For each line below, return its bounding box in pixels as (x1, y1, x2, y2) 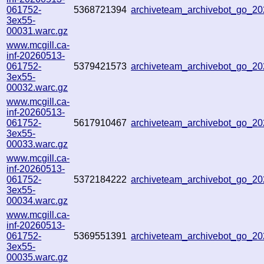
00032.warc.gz (6, 82, 68, 93)
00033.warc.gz (6, 138, 68, 149)
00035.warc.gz (6, 252, 68, 262)
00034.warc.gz (6, 195, 68, 206)
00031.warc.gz (6, 25, 68, 36)
